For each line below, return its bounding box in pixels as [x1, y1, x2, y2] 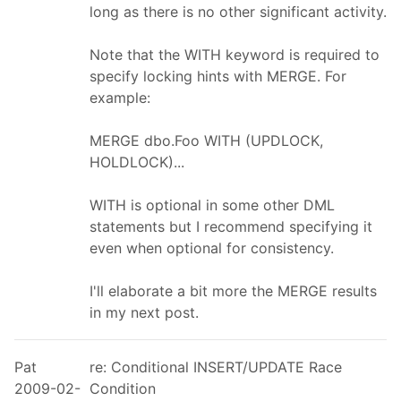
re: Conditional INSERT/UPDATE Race [90, 357, 342, 376]
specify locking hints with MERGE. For [90, 66, 346, 85]
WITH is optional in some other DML [90, 195, 335, 214]
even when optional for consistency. [90, 238, 334, 257]
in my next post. [90, 303, 199, 321]
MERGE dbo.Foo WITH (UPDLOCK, [90, 131, 323, 149]
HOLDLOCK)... [90, 152, 184, 171]
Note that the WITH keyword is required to [90, 45, 380, 64]
